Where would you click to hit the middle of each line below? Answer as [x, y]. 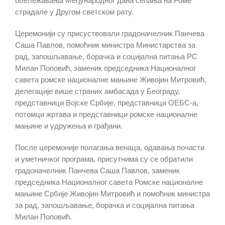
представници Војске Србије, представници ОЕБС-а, [107, 103]
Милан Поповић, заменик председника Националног [105, 68]
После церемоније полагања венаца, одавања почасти [110, 148]
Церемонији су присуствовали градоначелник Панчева [110, 34]
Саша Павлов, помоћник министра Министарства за [105, 45]
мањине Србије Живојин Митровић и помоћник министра [113, 194]
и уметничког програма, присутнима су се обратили [104, 159]
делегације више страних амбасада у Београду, [97, 91]
